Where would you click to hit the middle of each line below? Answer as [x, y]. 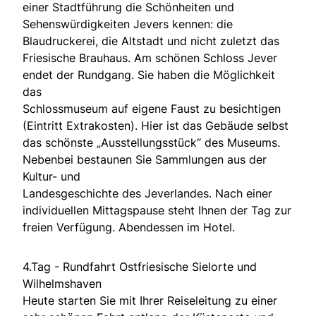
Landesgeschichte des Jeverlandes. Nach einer [147, 194]
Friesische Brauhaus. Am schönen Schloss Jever [150, 58]
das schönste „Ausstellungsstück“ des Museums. [151, 143]
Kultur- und [51, 177]
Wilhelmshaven [62, 284]
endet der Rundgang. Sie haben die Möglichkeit [149, 75]
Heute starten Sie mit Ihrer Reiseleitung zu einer [150, 301]
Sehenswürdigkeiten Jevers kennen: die [128, 24]
